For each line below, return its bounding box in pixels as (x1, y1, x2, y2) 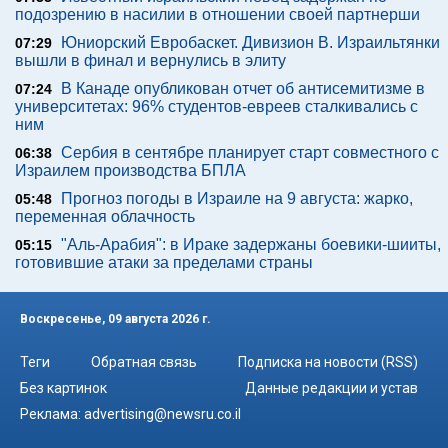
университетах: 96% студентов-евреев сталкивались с (15, 98, 418, 115)
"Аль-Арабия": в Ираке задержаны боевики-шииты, (61, 236, 441, 253)
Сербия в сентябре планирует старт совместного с (61, 144, 439, 161)
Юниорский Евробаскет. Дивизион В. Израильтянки (61, 34, 440, 51)
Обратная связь (91, 353, 197, 370)
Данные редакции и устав (245, 379, 418, 396)
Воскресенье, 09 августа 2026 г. (20, 312, 211, 326)
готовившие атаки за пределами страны (15, 254, 313, 271)
